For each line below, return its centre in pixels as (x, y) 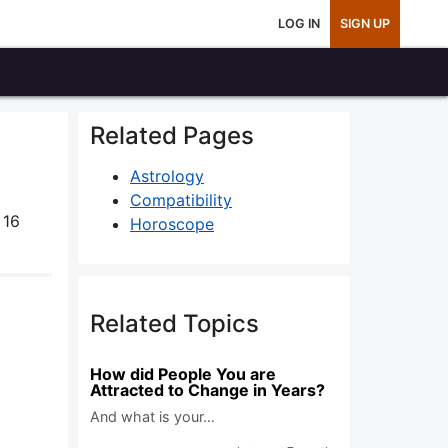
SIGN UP (365, 23)
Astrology (167, 176)
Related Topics (174, 323)
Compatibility (181, 200)
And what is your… (152, 416)
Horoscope (172, 224)
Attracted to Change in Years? (207, 390)
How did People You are (183, 374)
